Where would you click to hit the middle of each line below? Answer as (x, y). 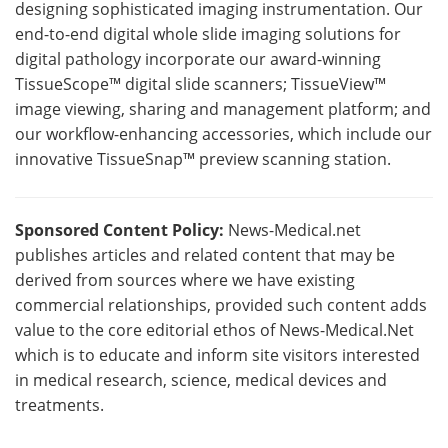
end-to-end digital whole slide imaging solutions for (208, 34)
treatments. (59, 405)
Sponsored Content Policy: (119, 230)
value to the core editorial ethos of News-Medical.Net (214, 330)
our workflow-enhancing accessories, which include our (223, 134)
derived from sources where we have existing (185, 280)
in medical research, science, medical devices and (201, 380)
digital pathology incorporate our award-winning (198, 59)
